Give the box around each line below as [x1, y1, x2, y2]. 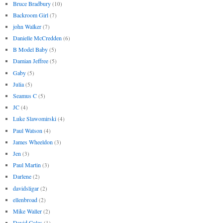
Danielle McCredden [12, 34, 62, 42]
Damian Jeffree [12, 57, 48, 65]
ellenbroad [12, 195, 37, 204]
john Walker [12, 22, 41, 30]
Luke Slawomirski [12, 114, 56, 123]
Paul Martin [12, 161, 41, 169]
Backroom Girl [12, 10, 48, 19]
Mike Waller [12, 207, 42, 215]
